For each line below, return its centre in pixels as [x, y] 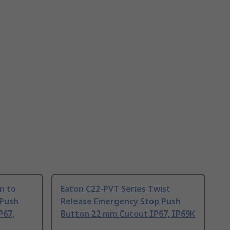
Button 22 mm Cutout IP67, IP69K [128, 214]
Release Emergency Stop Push [121, 202]
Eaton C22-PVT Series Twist [116, 189]
